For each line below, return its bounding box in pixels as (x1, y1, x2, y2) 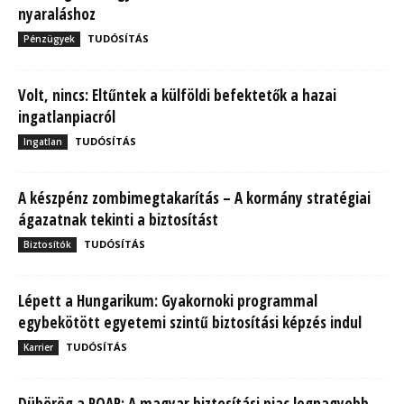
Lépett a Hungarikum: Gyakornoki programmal (18, 289, 317, 311)
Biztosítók (23, 237, 71, 251)
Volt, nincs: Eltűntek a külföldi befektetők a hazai (18, 84, 336, 106)
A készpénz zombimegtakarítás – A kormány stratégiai (18, 187, 371, 208)
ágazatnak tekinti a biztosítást (18, 208, 218, 230)
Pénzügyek (23, 32, 75, 45)
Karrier (23, 340, 53, 353)
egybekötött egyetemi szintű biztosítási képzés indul (18, 311, 362, 333)
